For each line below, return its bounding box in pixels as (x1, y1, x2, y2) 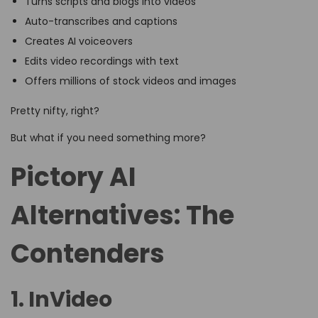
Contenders (11, 236, 165, 273)
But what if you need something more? (11, 131, 206, 146)
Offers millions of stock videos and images (25, 74, 236, 89)
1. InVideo (11, 285, 112, 315)
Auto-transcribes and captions (25, 14, 177, 29)
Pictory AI (11, 159, 136, 196)
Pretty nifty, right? (11, 104, 99, 119)
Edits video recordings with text (25, 54, 179, 69)
